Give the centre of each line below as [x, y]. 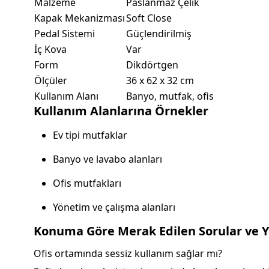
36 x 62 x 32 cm [160, 81]
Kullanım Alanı [66, 96]
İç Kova [50, 50]
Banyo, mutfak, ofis [170, 96]
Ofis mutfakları [87, 183]
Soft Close [149, 18]
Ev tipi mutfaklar [90, 135]
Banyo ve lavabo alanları [107, 159]
